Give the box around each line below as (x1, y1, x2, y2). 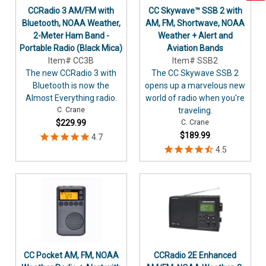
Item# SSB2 (172, 56, 218, 66)
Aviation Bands (167, 43, 223, 53)
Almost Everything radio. (25, 93, 117, 103)
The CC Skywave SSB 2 (151, 68, 239, 78)
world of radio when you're (145, 93, 245, 103)
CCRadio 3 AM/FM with (28, 6, 114, 16)
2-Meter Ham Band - (33, 31, 109, 41)
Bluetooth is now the (33, 81, 109, 91)
